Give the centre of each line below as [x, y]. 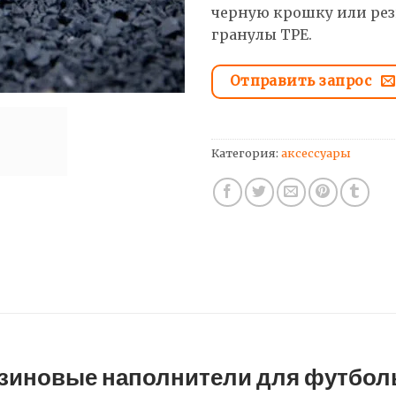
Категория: [246, 153]
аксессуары [316, 153]
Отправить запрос [301, 80]
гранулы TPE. [262, 34]
